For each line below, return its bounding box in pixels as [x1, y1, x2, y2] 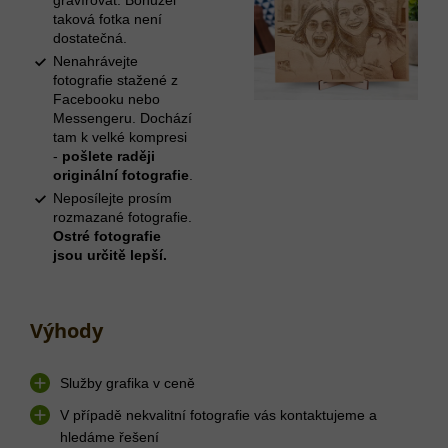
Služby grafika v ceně [60, 374, 195, 391]
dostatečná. [53, 29, 127, 46]
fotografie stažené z [53, 71, 178, 88]
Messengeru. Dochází [53, 109, 192, 126]
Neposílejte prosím [53, 189, 172, 206]
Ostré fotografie [53, 227, 161, 244]
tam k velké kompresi [53, 128, 187, 145]
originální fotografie [53, 166, 189, 183]
